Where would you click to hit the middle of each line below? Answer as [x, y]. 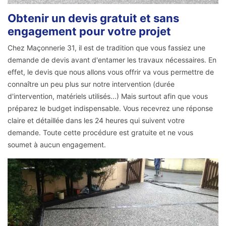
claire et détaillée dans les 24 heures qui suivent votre [96, 121]
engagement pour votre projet [89, 32]
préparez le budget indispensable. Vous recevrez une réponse [110, 108]
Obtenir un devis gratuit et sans [93, 18]
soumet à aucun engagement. [57, 145]
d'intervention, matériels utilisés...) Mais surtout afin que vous [108, 96]
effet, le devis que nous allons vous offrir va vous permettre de [111, 72]
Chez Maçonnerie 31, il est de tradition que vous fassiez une [106, 48]
